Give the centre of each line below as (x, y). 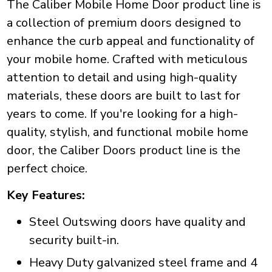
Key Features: (46, 195)
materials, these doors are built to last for (123, 96)
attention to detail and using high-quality (121, 78)
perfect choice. (47, 169)
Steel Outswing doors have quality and (137, 222)
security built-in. (74, 240)
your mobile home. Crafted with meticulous (127, 59)
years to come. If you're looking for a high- (122, 114)
